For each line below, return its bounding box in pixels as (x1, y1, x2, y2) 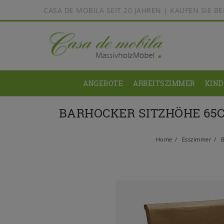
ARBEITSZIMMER (133, 78, 195, 88)
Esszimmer (180, 135, 211, 143)
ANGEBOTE (83, 78, 123, 88)
